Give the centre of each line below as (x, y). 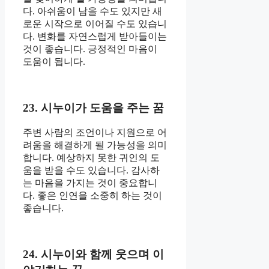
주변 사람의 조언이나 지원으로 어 (95, 133)
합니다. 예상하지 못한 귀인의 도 (91, 158)
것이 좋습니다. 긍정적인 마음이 (90, 49)
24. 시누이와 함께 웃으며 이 (93, 255)
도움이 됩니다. (54, 61)
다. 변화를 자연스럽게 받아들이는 (95, 36)
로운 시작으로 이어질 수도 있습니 (95, 23)
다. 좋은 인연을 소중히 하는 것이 (92, 196)
